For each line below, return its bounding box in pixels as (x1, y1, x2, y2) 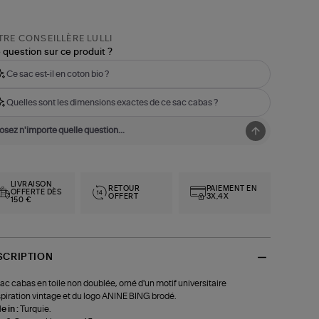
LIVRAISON (10, 181, 53, 189)
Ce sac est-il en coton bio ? (6, 70, 109, 79)
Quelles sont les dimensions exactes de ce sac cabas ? (6, 98, 218, 108)
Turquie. (19, 304, 51, 313)
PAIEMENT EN (206, 184, 258, 192)
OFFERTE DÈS (10, 189, 62, 197)
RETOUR (108, 184, 140, 192)
